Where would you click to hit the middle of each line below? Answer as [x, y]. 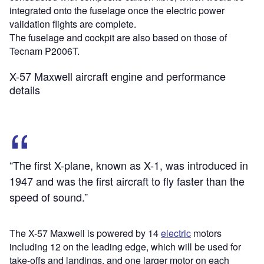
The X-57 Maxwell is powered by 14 [85, 233]
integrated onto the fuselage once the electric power [117, 11]
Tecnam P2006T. [44, 51]
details [25, 90]
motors [206, 233]
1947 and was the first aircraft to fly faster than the [127, 181]
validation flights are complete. [73, 24]
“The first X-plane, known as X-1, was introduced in [129, 165]
